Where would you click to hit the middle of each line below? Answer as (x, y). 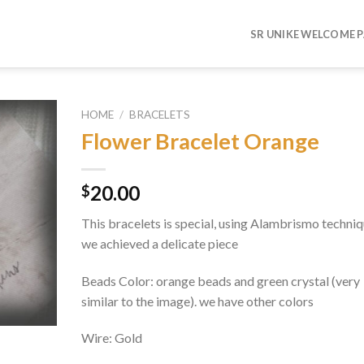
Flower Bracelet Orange (200, 141)
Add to (25, 155)
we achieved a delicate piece (159, 243)
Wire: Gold (111, 338)
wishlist (25, 170)
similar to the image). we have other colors (197, 301)
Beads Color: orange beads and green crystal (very (220, 280)
